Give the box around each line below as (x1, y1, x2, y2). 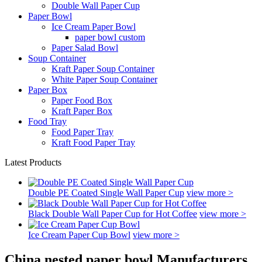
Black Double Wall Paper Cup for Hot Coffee (28, 209, 197, 219)
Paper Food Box (51, 95, 112, 105)
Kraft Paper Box (51, 106, 112, 116)
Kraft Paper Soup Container (51, 64, 154, 74)
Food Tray (28, 116, 67, 126)
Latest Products (5, 157, 61, 167)
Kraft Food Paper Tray (51, 137, 135, 147)
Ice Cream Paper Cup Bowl (28, 230, 130, 240)
